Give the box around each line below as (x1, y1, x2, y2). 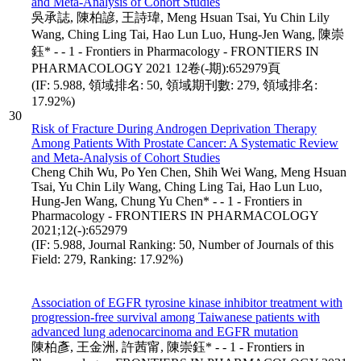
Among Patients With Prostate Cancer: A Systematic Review (31, 135, 338, 150)
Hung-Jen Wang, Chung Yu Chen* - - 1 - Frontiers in (31, 193, 302, 208)
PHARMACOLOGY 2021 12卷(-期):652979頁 (31, 60, 280, 75)
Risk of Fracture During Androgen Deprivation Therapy (31, 121, 317, 135)
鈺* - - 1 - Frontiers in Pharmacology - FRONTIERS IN (31, 44, 319, 58)
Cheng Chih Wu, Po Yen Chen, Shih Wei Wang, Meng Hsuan (31, 164, 346, 179)
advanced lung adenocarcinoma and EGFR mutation (31, 324, 298, 338)
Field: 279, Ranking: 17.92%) (31, 251, 183, 266)
